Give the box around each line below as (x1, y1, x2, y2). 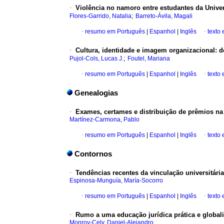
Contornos (74, 150, 112, 158)
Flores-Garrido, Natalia (69, 12, 131, 20)
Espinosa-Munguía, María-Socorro (69, 177, 163, 184)
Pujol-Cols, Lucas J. (69, 55, 123, 62)
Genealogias (74, 89, 118, 97)
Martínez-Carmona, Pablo (69, 116, 139, 123)
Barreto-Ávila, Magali (135, 12, 192, 20)
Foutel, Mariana (127, 55, 170, 62)
